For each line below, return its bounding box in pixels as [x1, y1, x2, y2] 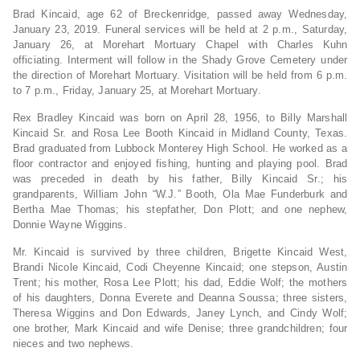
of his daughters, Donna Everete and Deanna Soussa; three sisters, [12, 292, 348, 305]
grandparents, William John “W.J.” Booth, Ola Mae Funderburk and [12, 188, 348, 201]
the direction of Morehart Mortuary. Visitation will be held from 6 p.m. [12, 69, 348, 82]
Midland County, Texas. [227, 127, 348, 140]
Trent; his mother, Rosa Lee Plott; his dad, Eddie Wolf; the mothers [12, 276, 348, 289]
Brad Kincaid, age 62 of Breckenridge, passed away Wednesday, [12, 8, 348, 21]
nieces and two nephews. [12, 337, 134, 350]
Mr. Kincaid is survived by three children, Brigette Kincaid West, [12, 246, 348, 259]
